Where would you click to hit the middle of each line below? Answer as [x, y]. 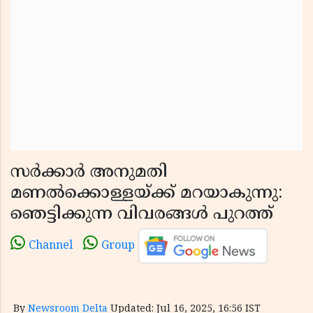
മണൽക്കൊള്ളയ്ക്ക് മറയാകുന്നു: [146, 194]
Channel [51, 246]
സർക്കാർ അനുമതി [89, 173]
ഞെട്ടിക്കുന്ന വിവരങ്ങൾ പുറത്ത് [142, 214]
